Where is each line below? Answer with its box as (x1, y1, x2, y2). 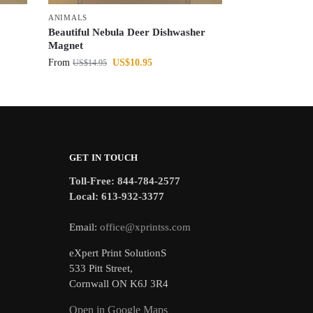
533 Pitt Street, (68, 262, 133, 274)
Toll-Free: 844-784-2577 (68, 175, 180, 187)
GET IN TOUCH (68, 152, 138, 163)
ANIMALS (48, 13, 87, 22)
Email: (68, 221, 100, 233)
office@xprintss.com (99, 221, 191, 233)
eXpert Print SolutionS (68, 247, 166, 259)
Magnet (48, 40, 84, 52)
